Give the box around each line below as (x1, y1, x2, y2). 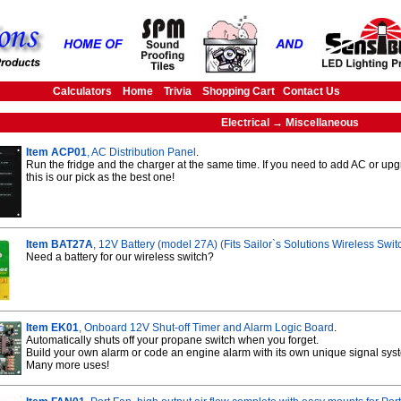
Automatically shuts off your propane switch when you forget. (26, 334, 319, 346)
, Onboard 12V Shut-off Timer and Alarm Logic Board (79, 321, 334, 334)
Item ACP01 (26, 146, 87, 158)
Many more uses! (26, 359, 109, 371)
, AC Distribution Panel (87, 146, 196, 158)
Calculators (53, 85, 112, 98)
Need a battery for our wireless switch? (26, 251, 214, 263)
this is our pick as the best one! (26, 171, 175, 183)
